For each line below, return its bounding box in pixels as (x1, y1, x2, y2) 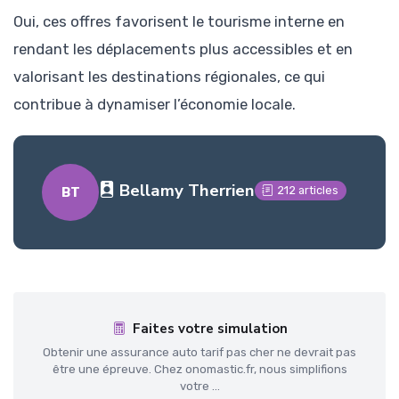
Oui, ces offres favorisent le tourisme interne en (13, 12, 345, 30)
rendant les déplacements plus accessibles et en (13, 39, 353, 58)
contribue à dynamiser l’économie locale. (13, 94, 296, 113)
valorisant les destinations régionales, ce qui (13, 67, 325, 85)
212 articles (277, 183, 339, 198)
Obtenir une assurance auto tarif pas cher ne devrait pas (43, 346, 356, 360)
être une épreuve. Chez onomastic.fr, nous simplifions (52, 362, 347, 377)
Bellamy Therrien (119, 178, 255, 202)
